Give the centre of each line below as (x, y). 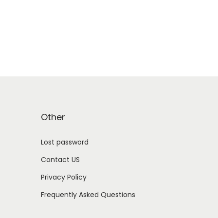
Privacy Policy (64, 177)
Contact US (60, 160)
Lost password (64, 142)
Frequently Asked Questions (88, 195)
